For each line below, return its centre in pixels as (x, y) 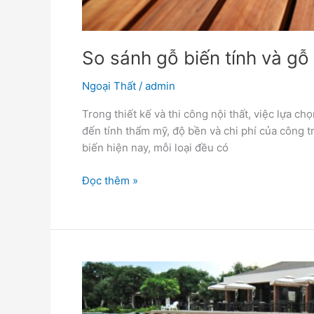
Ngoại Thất (109, 86)
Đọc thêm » (110, 180)
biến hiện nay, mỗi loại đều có (155, 148)
